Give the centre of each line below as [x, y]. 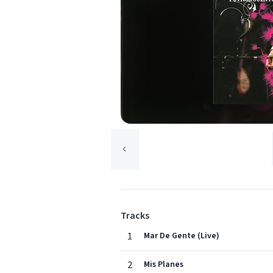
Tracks [135, 216]
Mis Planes [164, 264]
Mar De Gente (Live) [182, 236]
